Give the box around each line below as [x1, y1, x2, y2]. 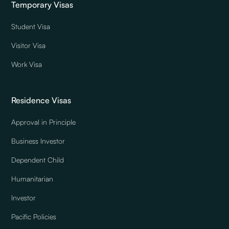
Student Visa [11, 21, 51, 31]
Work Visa [11, 59, 42, 68]
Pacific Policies [11, 212, 57, 221]
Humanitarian [11, 174, 54, 183]
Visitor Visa [11, 40, 46, 50]
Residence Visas [11, 95, 72, 105]
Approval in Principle [11, 117, 76, 126]
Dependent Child [11, 155, 64, 164]
